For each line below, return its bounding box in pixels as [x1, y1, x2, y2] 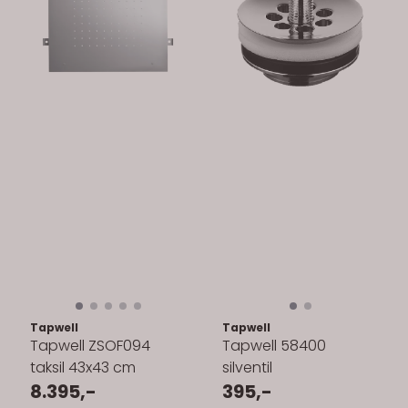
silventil [222, 356, 272, 378]
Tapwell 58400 [222, 334, 326, 356]
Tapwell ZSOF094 [30, 334, 150, 356]
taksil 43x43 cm [30, 356, 136, 378]
